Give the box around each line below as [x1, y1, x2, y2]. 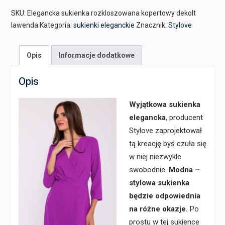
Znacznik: [136, 21, 168, 30]
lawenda [11, 21, 38, 30]
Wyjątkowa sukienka [129, 100, 200, 109]
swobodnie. [129, 165, 169, 175]
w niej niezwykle [129, 152, 181, 162]
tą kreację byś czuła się [129, 139, 206, 149]
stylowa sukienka [129, 178, 189, 188]
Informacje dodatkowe [58, 51, 135, 60]
